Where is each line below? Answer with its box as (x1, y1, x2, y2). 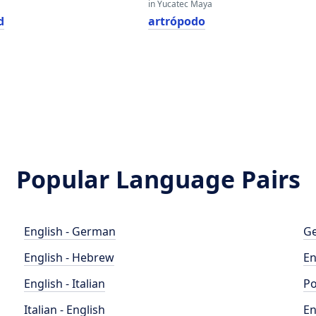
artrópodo (147, 13, 205, 29)
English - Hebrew (24, 250, 115, 265)
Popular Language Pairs (16, 163, 300, 195)
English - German (24, 224, 116, 239)
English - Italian (24, 276, 106, 291)
